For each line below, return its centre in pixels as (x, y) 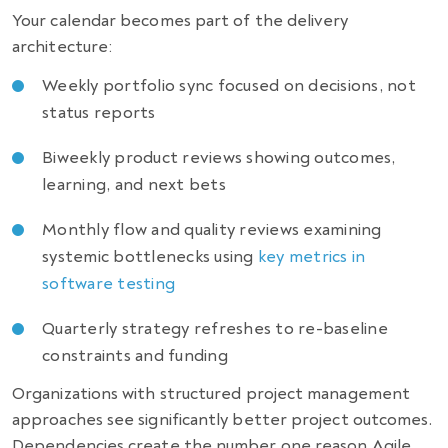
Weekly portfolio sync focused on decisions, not (229, 85)
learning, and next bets (134, 184)
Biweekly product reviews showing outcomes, (219, 157)
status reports (99, 112)
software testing (109, 283)
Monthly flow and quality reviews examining (212, 229)
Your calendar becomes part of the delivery (180, 20)
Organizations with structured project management (211, 393)
